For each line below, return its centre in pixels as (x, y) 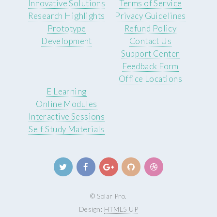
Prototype (67, 28)
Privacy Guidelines (150, 15)
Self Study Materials (67, 129)
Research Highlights (67, 15)
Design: (92, 209)
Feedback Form (150, 66)
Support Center (150, 53)
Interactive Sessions (67, 116)
